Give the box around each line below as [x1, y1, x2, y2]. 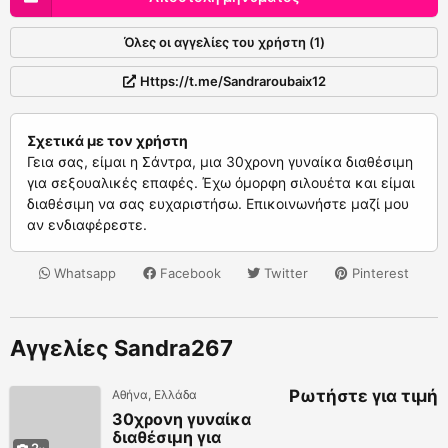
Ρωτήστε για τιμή [289, 386, 438, 406]
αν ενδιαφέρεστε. [27, 216, 147, 233]
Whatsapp [50, 265, 117, 281]
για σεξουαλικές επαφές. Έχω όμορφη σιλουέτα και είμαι [27, 174, 415, 191]
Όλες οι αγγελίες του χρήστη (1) [123, 34, 325, 50]
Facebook [155, 265, 221, 281]
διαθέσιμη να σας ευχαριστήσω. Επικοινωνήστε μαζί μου [27, 195, 409, 212]
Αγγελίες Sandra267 [10, 335, 233, 361]
